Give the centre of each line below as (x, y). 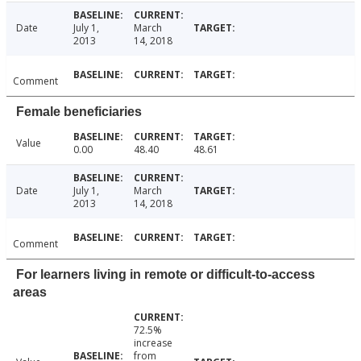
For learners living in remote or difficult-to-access (166, 275)
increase (153, 343)
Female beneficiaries (79, 112)
